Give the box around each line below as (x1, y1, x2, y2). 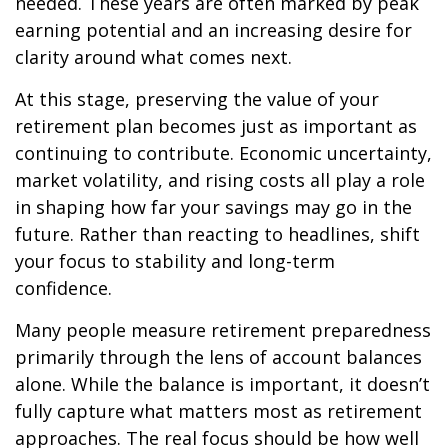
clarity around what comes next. (15, 45, 292, 69)
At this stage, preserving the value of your (15, 87, 379, 111)
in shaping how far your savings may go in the (15, 195, 412, 219)
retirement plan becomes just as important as (15, 114, 417, 138)
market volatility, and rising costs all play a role (15, 168, 425, 192)
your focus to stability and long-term (15, 249, 335, 273)
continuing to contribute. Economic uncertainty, (15, 141, 432, 165)
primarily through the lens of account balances (15, 345, 422, 369)
